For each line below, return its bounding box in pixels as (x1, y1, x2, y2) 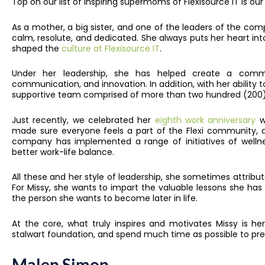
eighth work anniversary (154, 114, 256, 126)
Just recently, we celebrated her (12, 114, 155, 126)
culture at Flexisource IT (62, 42, 160, 54)
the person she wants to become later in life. (12, 192, 200, 205)
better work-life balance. (12, 146, 114, 158)
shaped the (12, 42, 62, 54)
